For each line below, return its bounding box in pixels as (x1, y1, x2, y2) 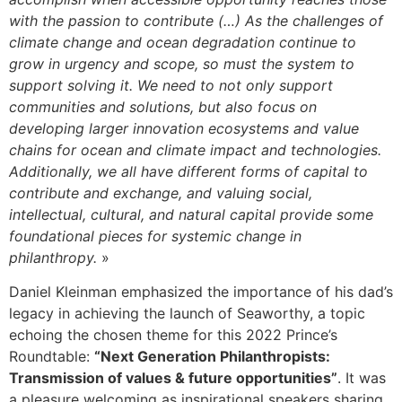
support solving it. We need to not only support (9, 75, 333, 94)
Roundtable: (9, 347, 94, 366)
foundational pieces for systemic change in (9, 226, 301, 245)
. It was (337, 369, 386, 388)
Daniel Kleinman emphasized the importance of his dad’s (9, 283, 393, 301)
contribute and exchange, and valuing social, (9, 183, 312, 202)
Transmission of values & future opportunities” (9, 369, 337, 388)
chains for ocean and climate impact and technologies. (9, 140, 381, 159)
